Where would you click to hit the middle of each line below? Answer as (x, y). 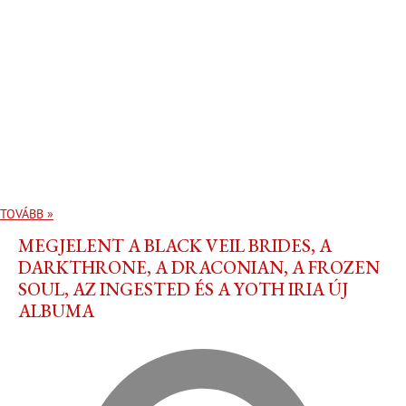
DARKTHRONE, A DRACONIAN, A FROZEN (199, 268)
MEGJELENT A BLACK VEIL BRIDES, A (175, 246)
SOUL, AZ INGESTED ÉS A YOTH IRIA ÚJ (183, 290)
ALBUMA (56, 311)
